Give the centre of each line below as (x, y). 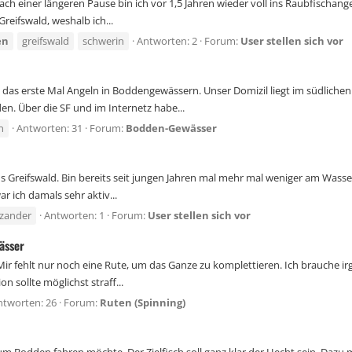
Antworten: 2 (167, 41)
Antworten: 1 (74, 216)
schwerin (103, 41)
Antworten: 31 (49, 128)
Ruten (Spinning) (143, 303)
